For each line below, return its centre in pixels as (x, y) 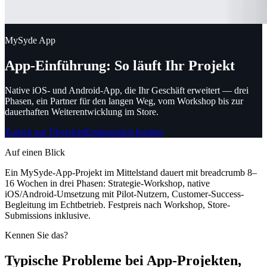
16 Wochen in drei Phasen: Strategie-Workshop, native (107, 183)
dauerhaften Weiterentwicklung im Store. (82, 112)
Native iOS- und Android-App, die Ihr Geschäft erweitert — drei (127, 91)
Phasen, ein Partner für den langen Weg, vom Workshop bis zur (124, 101)
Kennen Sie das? (36, 235)
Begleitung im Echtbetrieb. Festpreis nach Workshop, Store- (117, 204)
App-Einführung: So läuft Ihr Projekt (120, 65)
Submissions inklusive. (48, 215)
